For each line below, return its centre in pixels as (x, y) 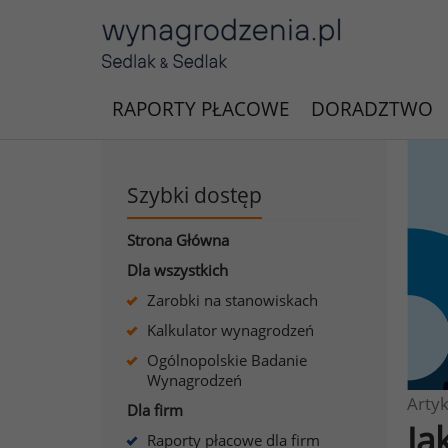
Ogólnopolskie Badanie (227, 360)
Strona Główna (178, 240)
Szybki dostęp (194, 195)
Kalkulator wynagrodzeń (230, 330)
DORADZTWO (372, 109)
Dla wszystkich (177, 270)
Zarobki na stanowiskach (232, 300)
